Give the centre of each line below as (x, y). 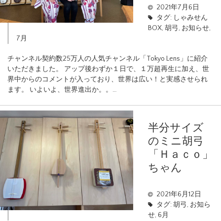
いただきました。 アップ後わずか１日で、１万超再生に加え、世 (108, 69)
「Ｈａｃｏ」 (181, 154)
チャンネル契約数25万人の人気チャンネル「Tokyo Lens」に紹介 (108, 58)
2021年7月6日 (178, 7)
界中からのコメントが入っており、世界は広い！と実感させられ (108, 79)
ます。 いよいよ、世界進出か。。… (62, 90)
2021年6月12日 (179, 195)
